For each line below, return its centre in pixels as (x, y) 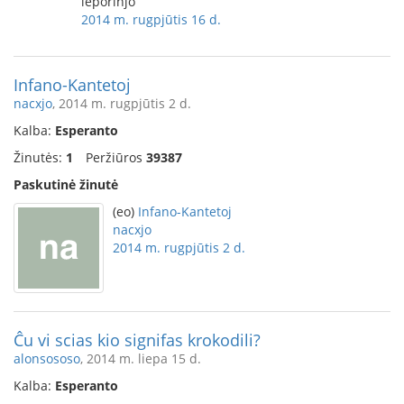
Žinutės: (40, 157)
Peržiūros (116, 157)
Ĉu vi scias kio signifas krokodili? (137, 340)
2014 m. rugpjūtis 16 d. (151, 19)
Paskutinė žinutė (66, 184)
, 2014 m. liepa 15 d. (141, 358)
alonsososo (47, 358)
